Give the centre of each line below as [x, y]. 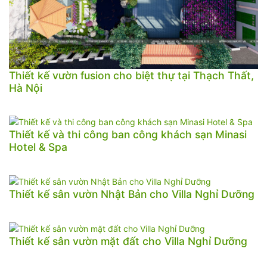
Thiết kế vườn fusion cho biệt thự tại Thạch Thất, [131, 75]
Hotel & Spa [38, 147]
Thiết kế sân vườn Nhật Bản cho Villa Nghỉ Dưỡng [132, 194]
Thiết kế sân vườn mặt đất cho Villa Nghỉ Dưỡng [128, 241]
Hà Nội [26, 88]
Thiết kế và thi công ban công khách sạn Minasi [128, 135]
